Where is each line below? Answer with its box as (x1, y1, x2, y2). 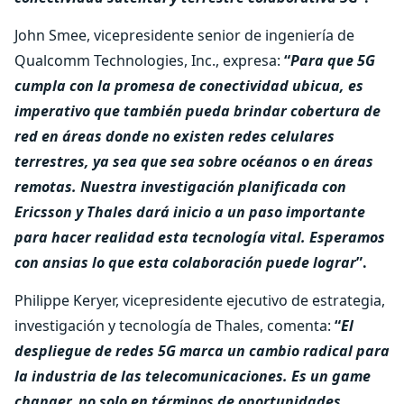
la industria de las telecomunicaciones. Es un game (14, 366, 371, 386)
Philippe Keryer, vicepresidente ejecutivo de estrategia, (14, 290, 385, 310)
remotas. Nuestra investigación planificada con (14, 177, 346, 197)
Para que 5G (290, 50, 375, 70)
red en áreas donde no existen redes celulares (14, 126, 335, 146)
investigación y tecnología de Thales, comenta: (14, 316, 335, 335)
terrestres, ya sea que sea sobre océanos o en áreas (14, 151, 373, 171)
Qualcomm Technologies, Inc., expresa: (14, 50, 284, 70)
